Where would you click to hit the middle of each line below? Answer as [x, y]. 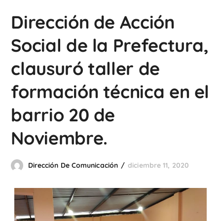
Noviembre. [59, 138]
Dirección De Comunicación [73, 165]
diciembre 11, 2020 [158, 165]
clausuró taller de [85, 68]
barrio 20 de [63, 115]
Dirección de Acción [93, 22]
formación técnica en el [110, 92]
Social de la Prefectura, [110, 45]
